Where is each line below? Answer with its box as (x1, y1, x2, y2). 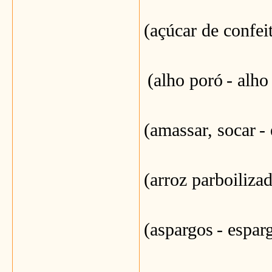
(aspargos (144, 219, 213, 240)
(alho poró (148, 70, 223, 90)
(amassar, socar (144, 120, 256, 140)
